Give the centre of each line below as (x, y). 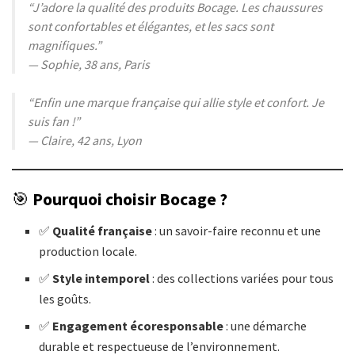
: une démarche (265, 325)
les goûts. (65, 298)
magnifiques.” (65, 46)
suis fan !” (54, 122)
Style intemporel (101, 278)
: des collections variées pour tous (242, 278)
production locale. (88, 251)
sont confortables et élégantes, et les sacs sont (151, 27)
